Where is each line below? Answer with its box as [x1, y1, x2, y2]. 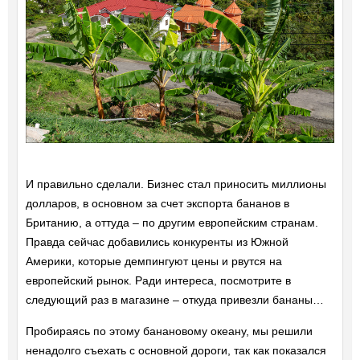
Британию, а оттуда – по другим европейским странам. [25, 216, 318, 230]
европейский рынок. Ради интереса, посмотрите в [25, 274, 291, 288]
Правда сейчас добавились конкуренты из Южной [25, 235, 288, 249]
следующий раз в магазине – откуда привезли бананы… [25, 293, 324, 307]
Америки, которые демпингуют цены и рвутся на [25, 255, 282, 268]
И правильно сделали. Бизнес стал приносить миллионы [25, 178, 326, 191]
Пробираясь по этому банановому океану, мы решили [25, 325, 313, 338]
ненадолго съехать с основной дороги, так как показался [25, 344, 326, 358]
